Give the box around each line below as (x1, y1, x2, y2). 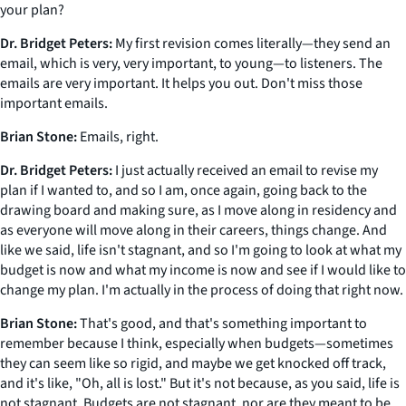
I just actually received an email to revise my (112, 160, 378, 180)
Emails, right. (77, 127, 159, 147)
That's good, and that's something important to (77, 314, 367, 333)
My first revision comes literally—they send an (112, 34, 391, 53)
